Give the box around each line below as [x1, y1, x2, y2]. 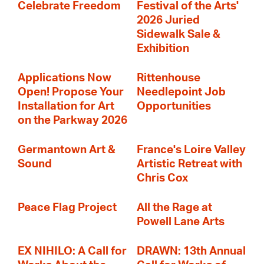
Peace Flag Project [18, 202, 117, 213]
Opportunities [137, 101, 211, 112]
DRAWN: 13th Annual [137, 246, 246, 257]
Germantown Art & [18, 144, 115, 156]
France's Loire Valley [137, 144, 246, 156]
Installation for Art [18, 101, 114, 112]
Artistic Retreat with [137, 159, 242, 170]
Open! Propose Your [18, 87, 124, 98]
